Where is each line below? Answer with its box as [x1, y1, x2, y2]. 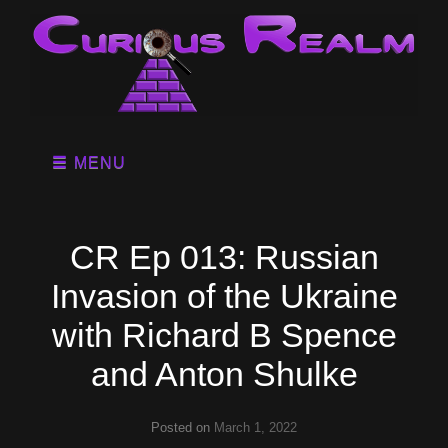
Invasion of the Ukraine [50, 277, 398, 316]
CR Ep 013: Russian [69, 238, 379, 277]
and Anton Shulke [90, 355, 358, 394]
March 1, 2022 [214, 420, 297, 436]
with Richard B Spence [51, 316, 397, 355]
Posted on [151, 420, 214, 436]
